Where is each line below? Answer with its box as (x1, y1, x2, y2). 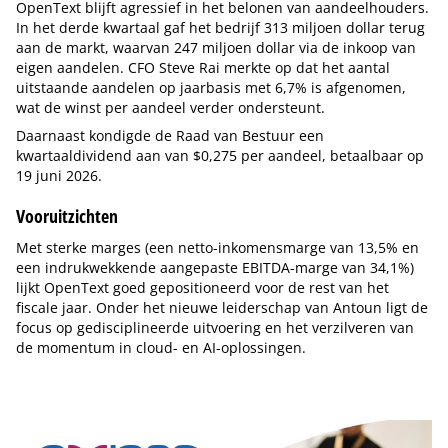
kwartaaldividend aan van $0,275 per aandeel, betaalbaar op (16, 146, 424, 165)
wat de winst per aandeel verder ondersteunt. (16, 98, 325, 117)
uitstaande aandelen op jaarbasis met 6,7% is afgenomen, (16, 78, 406, 97)
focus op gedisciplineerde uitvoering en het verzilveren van (16, 318, 414, 337)
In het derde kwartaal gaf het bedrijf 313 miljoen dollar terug (16, 18, 425, 37)
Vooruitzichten (16, 204, 118, 228)
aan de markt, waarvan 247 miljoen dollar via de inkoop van (16, 38, 416, 57)
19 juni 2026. (16, 166, 102, 185)
